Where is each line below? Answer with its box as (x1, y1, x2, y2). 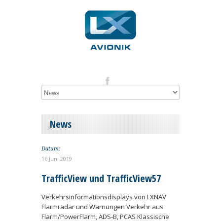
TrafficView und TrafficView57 (41, 172, 161, 185)
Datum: (41, 146, 60, 152)
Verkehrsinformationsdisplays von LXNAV (41, 192, 166, 201)
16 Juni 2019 (41, 155, 72, 162)
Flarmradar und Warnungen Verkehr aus (41, 202, 163, 211)
